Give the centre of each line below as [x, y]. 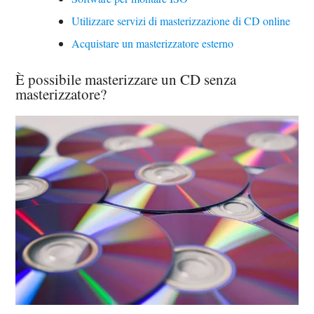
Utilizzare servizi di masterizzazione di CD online [181, 21]
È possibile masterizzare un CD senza [126, 79]
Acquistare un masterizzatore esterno [153, 43]
